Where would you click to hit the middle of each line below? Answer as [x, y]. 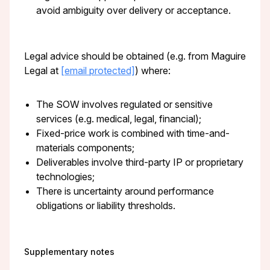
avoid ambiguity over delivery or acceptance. [133, 11]
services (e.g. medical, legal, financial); [119, 119]
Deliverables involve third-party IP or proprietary [140, 162]
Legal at [42, 71]
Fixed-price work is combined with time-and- [133, 133]
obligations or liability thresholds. [106, 206]
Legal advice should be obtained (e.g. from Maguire [135, 56]
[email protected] [98, 71]
